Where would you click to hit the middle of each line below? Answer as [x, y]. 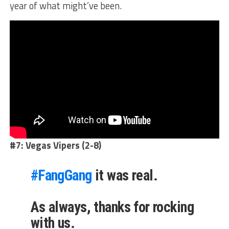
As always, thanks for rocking [112, 207]
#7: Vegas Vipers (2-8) [55, 145]
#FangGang [61, 175]
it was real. [125, 175]
